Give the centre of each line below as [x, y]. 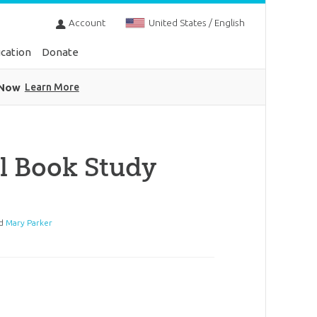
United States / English [196, 23]
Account [87, 23]
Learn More [52, 87]
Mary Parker [29, 223]
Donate [60, 52]
